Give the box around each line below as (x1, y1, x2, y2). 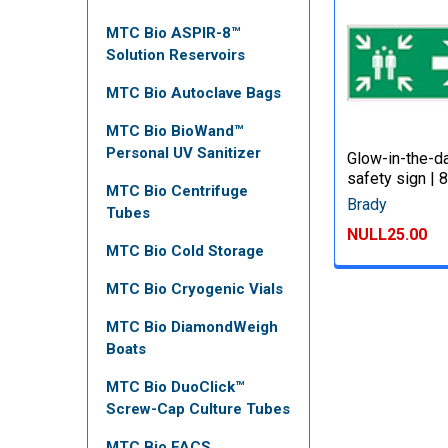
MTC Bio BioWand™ (106, 122, 243, 140)
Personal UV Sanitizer (106, 144, 261, 162)
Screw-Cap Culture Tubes (106, 400, 290, 418)
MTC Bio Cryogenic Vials (106, 280, 283, 298)
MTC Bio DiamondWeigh (106, 318, 278, 336)
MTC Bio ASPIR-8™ (106, 24, 240, 42)
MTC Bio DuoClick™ (106, 378, 244, 396)
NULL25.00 (347, 224, 428, 244)
